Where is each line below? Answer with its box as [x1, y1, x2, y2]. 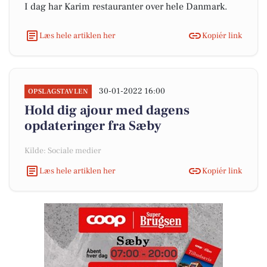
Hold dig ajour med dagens [24, 102, 190, 119]
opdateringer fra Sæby [24, 117, 162, 134]
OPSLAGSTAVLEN [28, 87, 89, 96]
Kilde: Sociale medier [24, 145, 101, 156]
